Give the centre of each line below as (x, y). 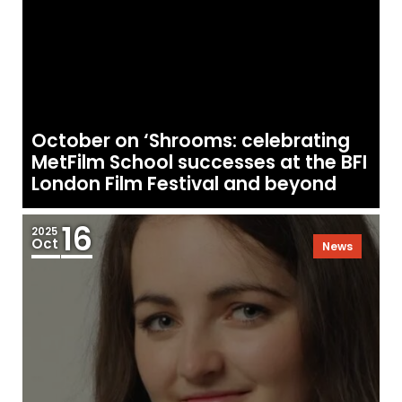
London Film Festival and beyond (184, 184)
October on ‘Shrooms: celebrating (191, 141)
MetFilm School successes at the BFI (200, 163)
